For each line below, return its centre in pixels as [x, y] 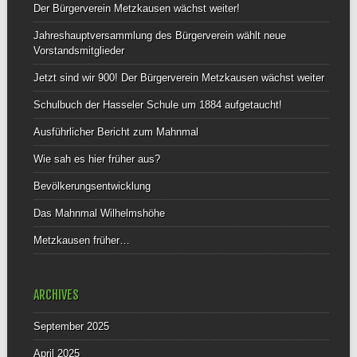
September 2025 [71, 326]
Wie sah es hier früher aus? [96, 159]
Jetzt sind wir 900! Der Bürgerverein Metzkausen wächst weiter [178, 78]
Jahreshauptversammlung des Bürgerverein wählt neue [159, 36]
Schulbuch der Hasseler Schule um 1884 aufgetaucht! [157, 105]
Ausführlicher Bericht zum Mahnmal [116, 132]
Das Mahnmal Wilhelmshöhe [99, 214]
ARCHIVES [56, 294]
